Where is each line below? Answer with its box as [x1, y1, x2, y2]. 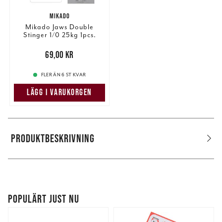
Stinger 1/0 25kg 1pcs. [23, 31, 96, 40]
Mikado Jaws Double [25, 23, 94, 32]
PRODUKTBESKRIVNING [11, 132, 95, 144]
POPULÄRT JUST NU [8, 192, 79, 205]
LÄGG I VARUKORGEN [27, 87, 92, 98]
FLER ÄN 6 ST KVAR [41, 71, 86, 78]
